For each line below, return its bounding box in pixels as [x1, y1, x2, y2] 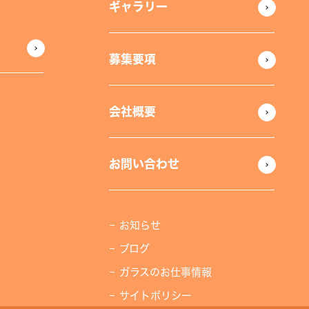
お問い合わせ [108, 158, 179, 170]
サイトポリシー [119, 290, 192, 301]
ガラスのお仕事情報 [119, 267, 212, 277]
